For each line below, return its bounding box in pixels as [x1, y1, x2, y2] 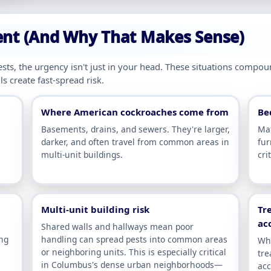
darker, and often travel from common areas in [41, 136, 229, 148]
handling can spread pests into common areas [41, 233, 227, 246]
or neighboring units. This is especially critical [41, 246, 226, 258]
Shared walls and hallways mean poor [41, 221, 194, 233]
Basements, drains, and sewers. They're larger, [41, 123, 230, 135]
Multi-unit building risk [41, 203, 149, 216]
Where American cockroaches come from [41, 106, 229, 119]
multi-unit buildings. [41, 149, 123, 161]
